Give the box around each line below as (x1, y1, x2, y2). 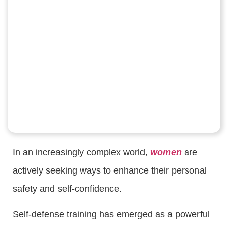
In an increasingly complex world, (13, 147, 150, 157)
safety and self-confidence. (13, 184, 122, 194)
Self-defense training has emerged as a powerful (13, 209, 210, 220)
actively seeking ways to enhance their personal (13, 165, 207, 176)
